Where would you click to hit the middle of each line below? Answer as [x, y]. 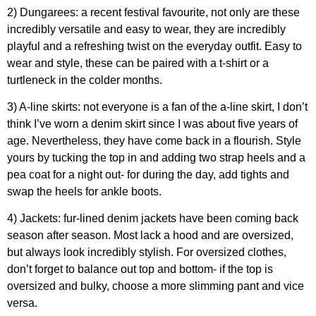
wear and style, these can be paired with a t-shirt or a [138, 63]
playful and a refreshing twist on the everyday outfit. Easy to [154, 46]
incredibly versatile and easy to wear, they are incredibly [146, 29]
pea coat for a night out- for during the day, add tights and [148, 174]
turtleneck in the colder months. [85, 80]
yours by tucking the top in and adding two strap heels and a [156, 157]
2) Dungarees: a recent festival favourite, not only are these [153, 12]
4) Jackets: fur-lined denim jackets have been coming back [153, 218]
